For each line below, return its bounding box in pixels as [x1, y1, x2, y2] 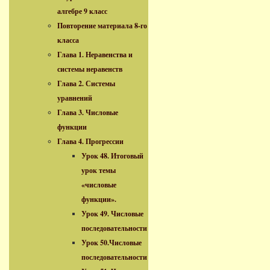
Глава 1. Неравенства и [57, 49, 133, 60]
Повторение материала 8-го [57, 20, 147, 31]
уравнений [57, 93, 92, 103]
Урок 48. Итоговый [81, 151, 143, 161]
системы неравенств [57, 64, 122, 74]
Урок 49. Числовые [81, 209, 143, 219]
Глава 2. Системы [57, 78, 115, 89]
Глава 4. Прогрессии [57, 136, 124, 146]
